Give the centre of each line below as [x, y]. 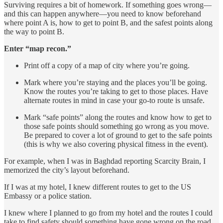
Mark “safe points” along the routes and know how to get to [118, 117]
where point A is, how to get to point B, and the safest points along [108, 23]
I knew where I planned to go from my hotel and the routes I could [108, 213]
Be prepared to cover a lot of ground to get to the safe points [118, 135]
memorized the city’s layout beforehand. [67, 170]
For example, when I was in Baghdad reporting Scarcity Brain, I [105, 161]
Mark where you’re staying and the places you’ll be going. [115, 83]
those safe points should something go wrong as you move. [116, 126]
